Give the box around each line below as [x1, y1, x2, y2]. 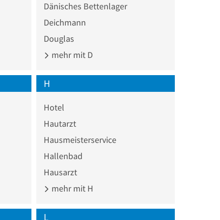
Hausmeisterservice [43, 134, 116, 145]
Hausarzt [43, 166, 77, 178]
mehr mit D [49, 49, 93, 60]
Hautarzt [43, 117, 76, 129]
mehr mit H [49, 182, 93, 194]
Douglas [43, 32, 74, 44]
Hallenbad [43, 150, 82, 162]
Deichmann [43, 16, 86, 28]
